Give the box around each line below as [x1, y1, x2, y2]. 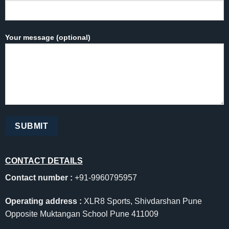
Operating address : [5, 196, 82, 205]
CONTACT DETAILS [5, 156, 83, 166]
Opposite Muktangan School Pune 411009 [5, 209, 158, 218]
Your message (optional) [5, 33, 90, 42]
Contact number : [5, 173, 73, 182]
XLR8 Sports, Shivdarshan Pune [81, 196, 202, 205]
